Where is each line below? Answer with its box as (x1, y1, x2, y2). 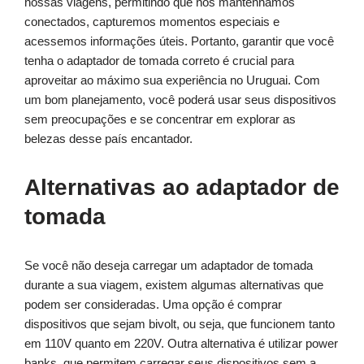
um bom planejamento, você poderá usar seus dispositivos (24, 93, 336, 107)
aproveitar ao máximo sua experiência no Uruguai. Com (24, 73, 320, 88)
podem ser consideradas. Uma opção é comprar (24, 297, 282, 312)
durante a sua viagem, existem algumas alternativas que (24, 278, 323, 292)
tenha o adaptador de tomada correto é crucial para (24, 54, 294, 68)
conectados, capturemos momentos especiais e (24, 15, 279, 29)
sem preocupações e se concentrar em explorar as (24, 112, 296, 127)
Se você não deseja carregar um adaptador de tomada (24, 258, 313, 273)
